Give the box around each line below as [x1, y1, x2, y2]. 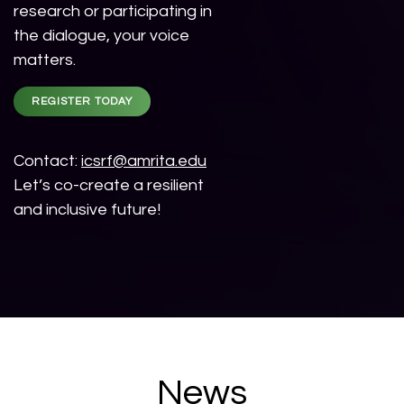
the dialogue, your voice [14, 27, 189, 45]
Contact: [14, 152, 81, 170]
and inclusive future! [14, 201, 161, 219]
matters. [14, 51, 76, 69]
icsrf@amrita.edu [81, 152, 207, 170]
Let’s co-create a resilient [14, 177, 204, 195]
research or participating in [14, 3, 212, 21]
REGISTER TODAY [32, 96, 133, 108]
